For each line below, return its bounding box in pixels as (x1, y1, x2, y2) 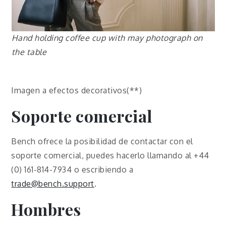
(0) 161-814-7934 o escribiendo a (11, 164, 134, 175)
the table (11, 47, 46, 58)
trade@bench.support (11, 179, 94, 189)
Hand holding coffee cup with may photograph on (11, 33, 203, 43)
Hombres (11, 198, 81, 220)
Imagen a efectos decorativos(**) (11, 85, 142, 96)
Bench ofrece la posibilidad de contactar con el (11, 136, 193, 147)
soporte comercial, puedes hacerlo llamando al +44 (11, 150, 209, 161)
